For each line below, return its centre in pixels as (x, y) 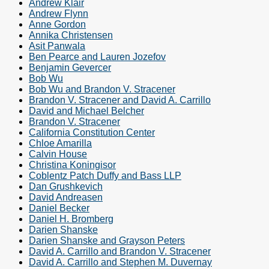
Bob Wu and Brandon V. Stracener (102, 89)
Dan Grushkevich (66, 187)
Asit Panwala (57, 46)
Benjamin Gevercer (70, 68)
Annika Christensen (71, 35)
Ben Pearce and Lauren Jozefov (97, 57)
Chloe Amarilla (60, 144)
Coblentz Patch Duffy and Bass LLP (105, 176)
